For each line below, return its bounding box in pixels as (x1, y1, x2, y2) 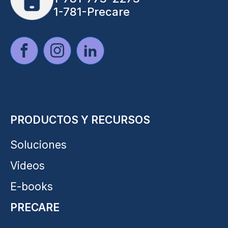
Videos (10, 159, 45, 172)
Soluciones (10, 138, 67, 151)
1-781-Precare (53, 5, 130, 18)
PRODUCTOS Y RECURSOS (10, 113, 150, 126)
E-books (10, 180, 53, 193)
